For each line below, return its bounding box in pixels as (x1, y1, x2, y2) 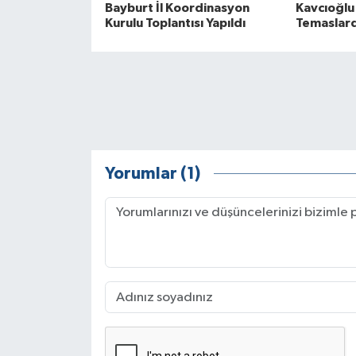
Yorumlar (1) (104, 164, 200, 182)
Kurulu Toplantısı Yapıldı (104, 17, 246, 30)
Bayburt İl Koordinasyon (104, 2, 250, 15)
